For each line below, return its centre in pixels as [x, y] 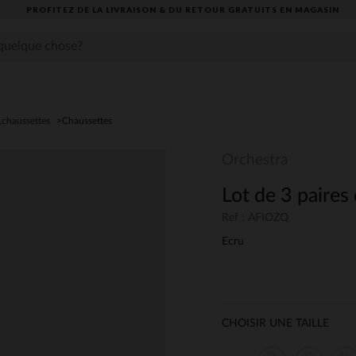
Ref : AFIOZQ [255, 218]
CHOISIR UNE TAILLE [275, 324]
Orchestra [255, 160]
